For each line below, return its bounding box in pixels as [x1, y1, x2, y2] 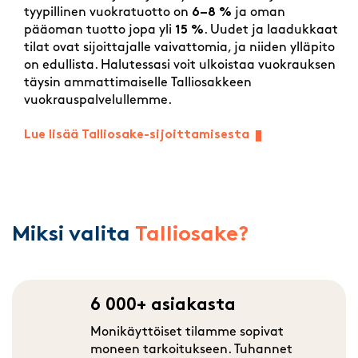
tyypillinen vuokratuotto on [24, 6, 192, 19]
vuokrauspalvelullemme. [24, 93, 172, 107]
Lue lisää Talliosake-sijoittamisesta [24, 129, 249, 142]
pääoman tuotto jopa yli [24, 23, 175, 37]
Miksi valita [12, 224, 135, 246]
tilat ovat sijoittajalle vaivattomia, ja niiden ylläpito [24, 41, 335, 54]
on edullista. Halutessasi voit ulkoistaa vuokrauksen [24, 58, 336, 72]
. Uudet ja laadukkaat [204, 23, 338, 37]
